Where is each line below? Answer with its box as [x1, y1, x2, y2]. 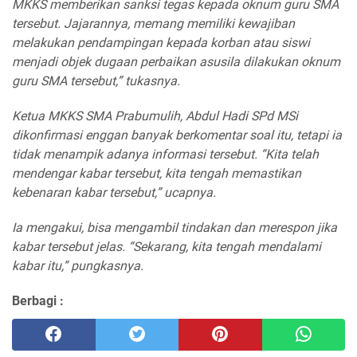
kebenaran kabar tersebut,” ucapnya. [12, 185, 216, 201]
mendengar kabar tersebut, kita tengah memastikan [12, 166, 301, 182]
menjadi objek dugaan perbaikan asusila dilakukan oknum [12, 54, 340, 70]
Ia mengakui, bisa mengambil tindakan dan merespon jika [12, 220, 337, 236]
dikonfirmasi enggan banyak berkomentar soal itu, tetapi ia [12, 127, 342, 143]
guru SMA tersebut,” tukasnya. [12, 73, 180, 89]
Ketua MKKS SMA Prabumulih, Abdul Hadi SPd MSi [12, 108, 298, 124]
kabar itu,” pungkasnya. [12, 258, 147, 274]
